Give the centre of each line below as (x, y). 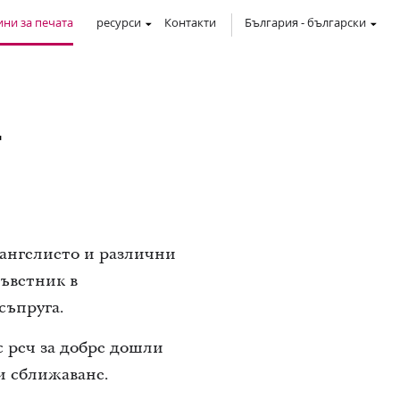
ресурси (119, 22)
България (271, 22)
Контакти (190, 22)
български (337, 22)
